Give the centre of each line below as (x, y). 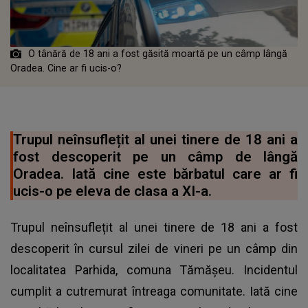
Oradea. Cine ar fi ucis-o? (66, 68)
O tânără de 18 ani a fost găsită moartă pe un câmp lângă (158, 53)
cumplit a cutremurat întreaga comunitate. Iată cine (154, 291)
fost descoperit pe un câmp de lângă (155, 156)
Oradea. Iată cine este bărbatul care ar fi (155, 174)
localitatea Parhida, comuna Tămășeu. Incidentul (154, 269)
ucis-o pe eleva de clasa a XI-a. (112, 191)
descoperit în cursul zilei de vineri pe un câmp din (154, 248)
